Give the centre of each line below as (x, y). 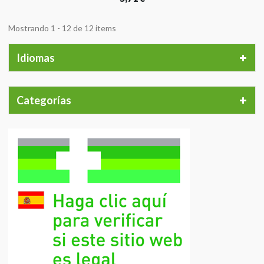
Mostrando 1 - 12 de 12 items (62, 28)
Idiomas (36, 58)
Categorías (44, 100)
